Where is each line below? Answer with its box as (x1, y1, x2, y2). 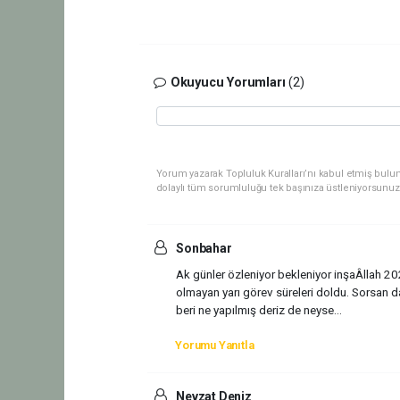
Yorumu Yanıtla (175, 338, 254, 352)
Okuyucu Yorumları (166, 75, 289, 90)
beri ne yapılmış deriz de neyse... (175, 303, 342, 317)
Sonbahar (173, 241, 232, 255)
